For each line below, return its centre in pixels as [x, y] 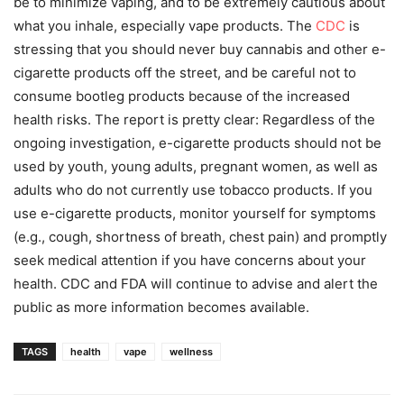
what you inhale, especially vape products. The [165, 26]
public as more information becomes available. [161, 308]
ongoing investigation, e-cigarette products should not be [197, 143]
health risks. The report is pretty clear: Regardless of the [194, 120]
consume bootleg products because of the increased [182, 96]
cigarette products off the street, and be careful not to [185, 73]
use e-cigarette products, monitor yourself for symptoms [195, 214]
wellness [191, 352]
